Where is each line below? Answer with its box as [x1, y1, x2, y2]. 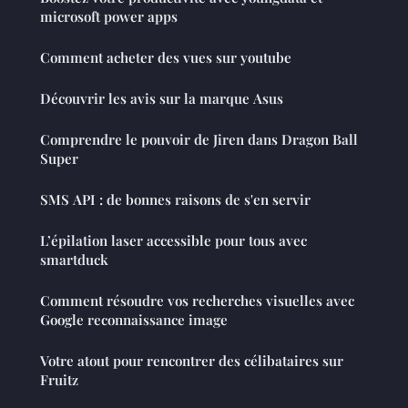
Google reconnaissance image [40, 311, 228, 330]
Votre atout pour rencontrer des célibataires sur [40, 352, 343, 371]
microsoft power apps [40, 7, 178, 26]
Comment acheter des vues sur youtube [40, 48, 291, 67]
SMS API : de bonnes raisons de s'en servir [40, 190, 311, 209]
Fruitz [40, 371, 78, 390]
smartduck [40, 250, 108, 270]
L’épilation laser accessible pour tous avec [40, 231, 307, 250]
